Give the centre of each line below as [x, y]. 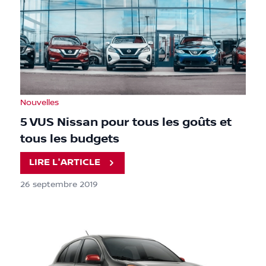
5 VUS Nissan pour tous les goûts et [126, 122]
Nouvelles [39, 102]
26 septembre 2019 [59, 184]
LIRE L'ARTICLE [65, 163]
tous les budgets [70, 139]
